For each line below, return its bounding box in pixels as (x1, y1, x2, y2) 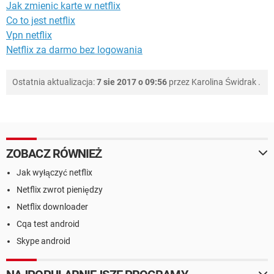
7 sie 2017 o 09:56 (97, 76, 167, 87)
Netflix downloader (17, 201, 88, 212)
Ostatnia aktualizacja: (12, 76, 97, 87)
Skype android (17, 235, 70, 246)
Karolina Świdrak (191, 76, 256, 87)
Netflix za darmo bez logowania (6, 43, 143, 56)
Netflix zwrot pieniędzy (17, 184, 103, 194)
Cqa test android (17, 218, 80, 229)
